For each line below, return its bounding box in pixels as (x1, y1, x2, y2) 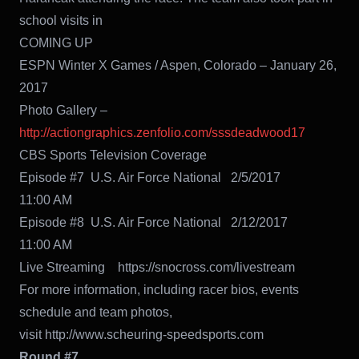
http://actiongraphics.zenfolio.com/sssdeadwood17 (19, 125, 305, 139)
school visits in (19, 13, 103, 27)
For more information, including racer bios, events (19, 282, 299, 296)
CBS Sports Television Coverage (19, 147, 207, 162)
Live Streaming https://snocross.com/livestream (19, 260, 295, 274)
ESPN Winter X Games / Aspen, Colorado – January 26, (19, 58, 337, 72)
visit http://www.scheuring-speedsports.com (19, 327, 264, 341)
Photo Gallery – (19, 103, 107, 117)
